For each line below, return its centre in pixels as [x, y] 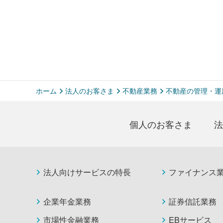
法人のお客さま [90, 91]
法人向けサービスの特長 [87, 172]
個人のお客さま [161, 124]
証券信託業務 [193, 201]
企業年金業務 [67, 201]
